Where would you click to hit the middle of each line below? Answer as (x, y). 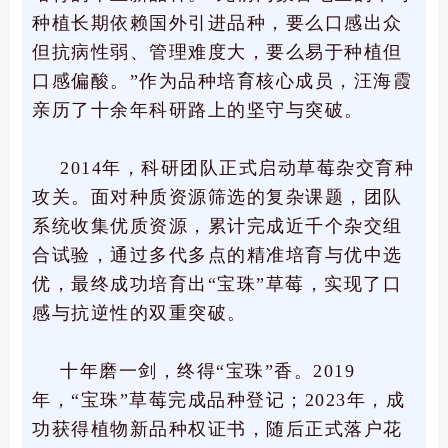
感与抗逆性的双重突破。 (139, 313)
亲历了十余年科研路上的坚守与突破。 (198, 110)
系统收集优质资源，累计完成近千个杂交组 (217, 226)
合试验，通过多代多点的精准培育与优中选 (217, 255)
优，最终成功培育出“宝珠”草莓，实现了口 (217, 284)
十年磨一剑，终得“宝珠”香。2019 (207, 371)
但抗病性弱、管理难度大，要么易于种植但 (217, 52)
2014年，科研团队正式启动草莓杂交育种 (237, 168)
